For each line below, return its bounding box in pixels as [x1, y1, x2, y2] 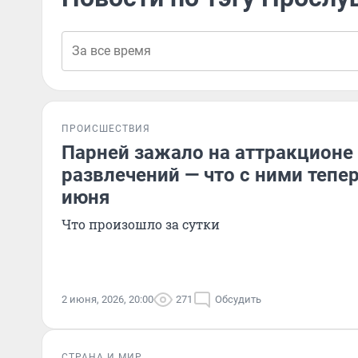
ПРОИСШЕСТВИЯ [62, 123, 150, 134]
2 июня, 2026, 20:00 [62, 293, 153, 305]
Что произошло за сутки [62, 216, 220, 233]
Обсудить [215, 293, 261, 305]
